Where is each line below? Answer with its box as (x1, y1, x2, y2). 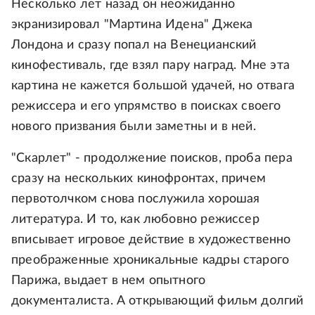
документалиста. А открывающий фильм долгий (11, 295, 304, 308)
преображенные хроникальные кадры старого (11, 254, 290, 267)
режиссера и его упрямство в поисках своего (11, 100, 281, 113)
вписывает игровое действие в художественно (11, 233, 291, 247)
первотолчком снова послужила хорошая (11, 193, 260, 206)
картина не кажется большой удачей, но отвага (11, 79, 295, 93)
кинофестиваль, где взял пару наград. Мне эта (11, 59, 290, 72)
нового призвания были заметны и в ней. (11, 120, 256, 134)
